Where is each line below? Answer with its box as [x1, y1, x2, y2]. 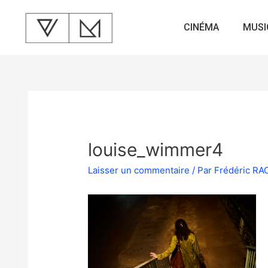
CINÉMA [184, 22, 220, 33]
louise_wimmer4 [88, 138, 224, 160]
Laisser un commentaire [88, 164, 190, 176]
